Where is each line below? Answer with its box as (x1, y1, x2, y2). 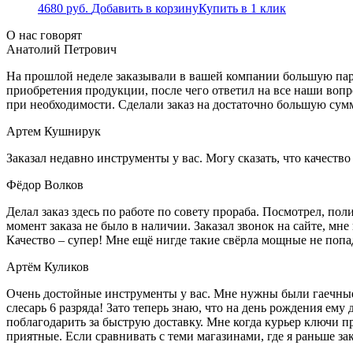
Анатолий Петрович (6, 42, 117, 56)
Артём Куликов (6, 259, 89, 273)
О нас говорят (6, 28, 82, 42)
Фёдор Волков (6, 177, 84, 191)
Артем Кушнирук (6, 124, 101, 138)
